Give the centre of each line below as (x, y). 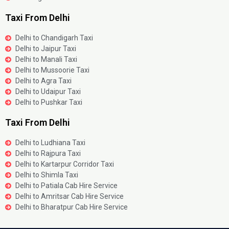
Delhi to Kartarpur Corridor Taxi (65, 164)
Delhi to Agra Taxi (43, 81)
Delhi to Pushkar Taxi (49, 102)
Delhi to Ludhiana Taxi (50, 143)
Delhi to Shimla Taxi (47, 175)
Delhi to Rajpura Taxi (48, 154)
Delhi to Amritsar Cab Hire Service (70, 197)
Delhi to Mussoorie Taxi (52, 70)
